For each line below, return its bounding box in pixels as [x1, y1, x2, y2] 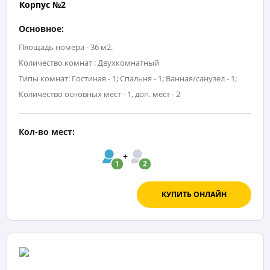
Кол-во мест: [19, 125, 75, 137]
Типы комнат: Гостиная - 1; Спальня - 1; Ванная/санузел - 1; [19, 72, 237, 84]
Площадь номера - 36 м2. [19, 41, 113, 52]
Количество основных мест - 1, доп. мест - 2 [19, 88, 180, 99]
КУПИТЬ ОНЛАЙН [161, 189, 227, 199]
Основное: [19, 22, 64, 34]
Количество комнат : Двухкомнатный [19, 57, 159, 68]
